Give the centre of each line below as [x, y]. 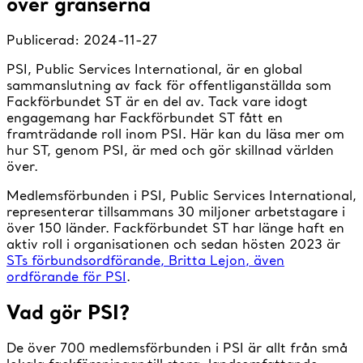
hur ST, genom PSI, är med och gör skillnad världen [170, 149]
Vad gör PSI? [68, 311]
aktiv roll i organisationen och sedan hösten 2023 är [173, 243]
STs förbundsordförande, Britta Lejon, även [145, 260]
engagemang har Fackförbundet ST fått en [145, 117]
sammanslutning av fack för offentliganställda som [169, 85]
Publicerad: [45, 39]
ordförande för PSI [66, 276]
